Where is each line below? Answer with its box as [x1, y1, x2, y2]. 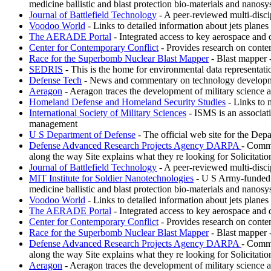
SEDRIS [29, 64, 63, 74]
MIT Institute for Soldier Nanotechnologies [29, 172, 194, 183]
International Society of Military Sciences [29, 107, 186, 118]
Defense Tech [29, 74, 82, 85]
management [29, 118, 77, 129]
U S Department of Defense [29, 129, 135, 140]
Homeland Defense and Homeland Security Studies [29, 96, 226, 107]
